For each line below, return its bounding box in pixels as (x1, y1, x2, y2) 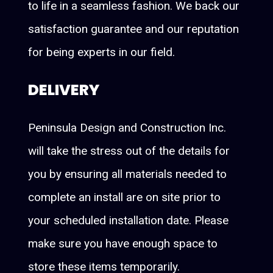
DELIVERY (28, 79, 100, 101)
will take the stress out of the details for (28, 143, 230, 158)
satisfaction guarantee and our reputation (28, 21, 239, 36)
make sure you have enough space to (28, 236, 218, 250)
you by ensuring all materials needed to (28, 166, 227, 181)
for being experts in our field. (28, 44, 175, 59)
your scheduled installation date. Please (28, 213, 229, 227)
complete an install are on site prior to (28, 190, 221, 204)
